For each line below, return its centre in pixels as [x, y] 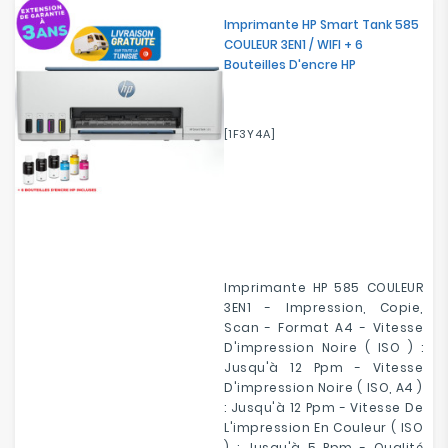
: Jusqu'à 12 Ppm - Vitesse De [323, 407]
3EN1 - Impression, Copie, [323, 307]
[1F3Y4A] [250, 134]
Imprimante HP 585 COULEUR [323, 287]
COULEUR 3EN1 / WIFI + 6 [293, 44]
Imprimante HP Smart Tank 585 [321, 24]
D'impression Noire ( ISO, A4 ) [323, 387]
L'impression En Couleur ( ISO [323, 427]
